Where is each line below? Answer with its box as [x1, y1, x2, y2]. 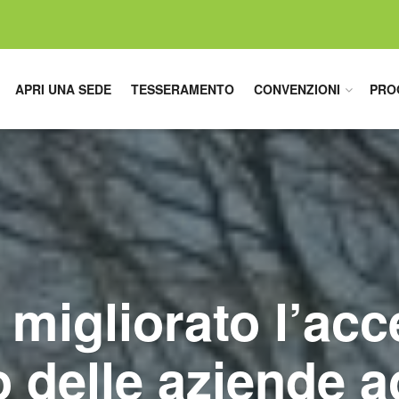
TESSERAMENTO [131, 80, 234, 98]
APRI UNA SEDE [15, 80, 111, 98]
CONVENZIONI [254, 80, 340, 98]
